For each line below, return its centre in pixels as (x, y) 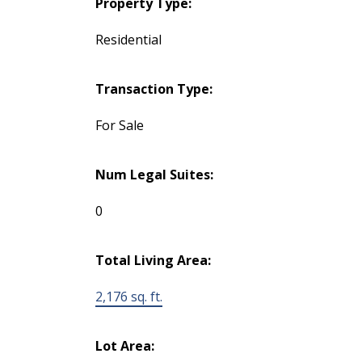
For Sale (119, 126)
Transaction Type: (154, 89)
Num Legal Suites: (154, 175)
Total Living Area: (153, 261)
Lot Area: (124, 346)
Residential (128, 40)
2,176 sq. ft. (128, 297)
